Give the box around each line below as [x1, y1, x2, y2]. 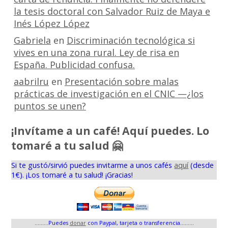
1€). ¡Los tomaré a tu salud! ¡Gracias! [11, 169, 133, 180]
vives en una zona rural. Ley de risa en [13, 46, 179, 59]
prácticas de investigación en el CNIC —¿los [13, 87, 204, 100]
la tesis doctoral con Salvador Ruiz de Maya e [13, 5, 210, 17]
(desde [188, 160, 214, 170]
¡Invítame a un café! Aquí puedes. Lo [11, 123, 210, 138]
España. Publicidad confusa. [13, 58, 135, 71]
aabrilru [13, 75, 49, 88]
